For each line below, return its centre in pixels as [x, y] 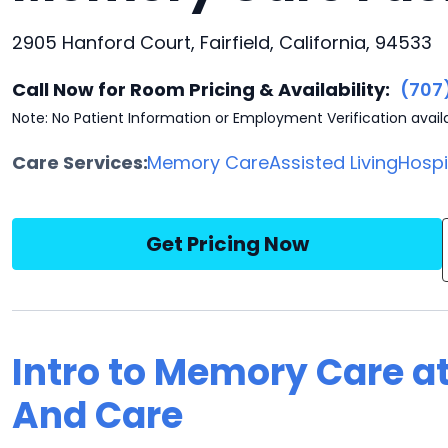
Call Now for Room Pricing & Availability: [201, 89]
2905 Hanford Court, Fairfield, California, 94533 [222, 42]
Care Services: [80, 162]
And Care [97, 415]
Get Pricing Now [227, 244]
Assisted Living [334, 162]
